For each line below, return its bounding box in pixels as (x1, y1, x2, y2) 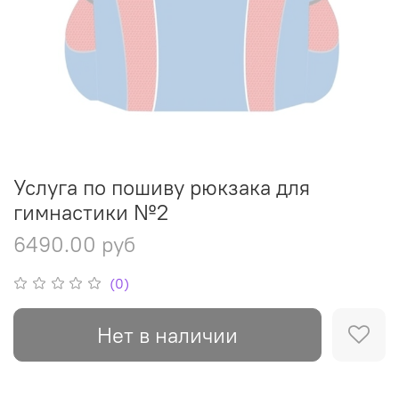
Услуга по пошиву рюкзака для (13, 173, 310, 200)
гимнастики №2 (13, 198, 168, 225)
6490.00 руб (13, 230, 135, 257)
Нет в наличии (97, 321, 238, 348)
